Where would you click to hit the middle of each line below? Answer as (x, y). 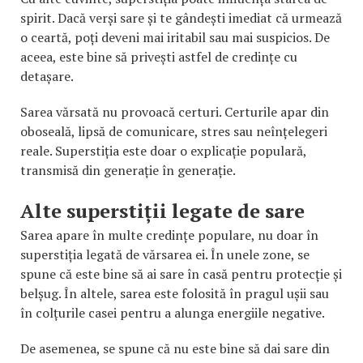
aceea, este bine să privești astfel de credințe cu (159, 56)
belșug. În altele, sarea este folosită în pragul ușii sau (175, 293)
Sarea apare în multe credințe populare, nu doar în (169, 235)
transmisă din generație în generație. (128, 170)
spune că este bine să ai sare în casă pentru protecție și (181, 273)
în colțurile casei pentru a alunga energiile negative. (173, 312)
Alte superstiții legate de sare (162, 210)
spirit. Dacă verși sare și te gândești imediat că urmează (181, 17)
